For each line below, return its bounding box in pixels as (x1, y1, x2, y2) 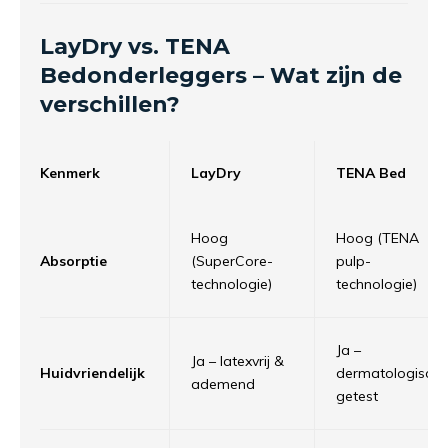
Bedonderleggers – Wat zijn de (40, 62, 402, 90)
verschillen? (40, 91, 180, 119)
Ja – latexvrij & (191, 352, 284, 371)
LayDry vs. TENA (40, 33, 230, 61)
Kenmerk (40, 164, 100, 183)
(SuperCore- (191, 252, 273, 271)
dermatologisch (336, 364, 440, 383)
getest (336, 387, 378, 406)
